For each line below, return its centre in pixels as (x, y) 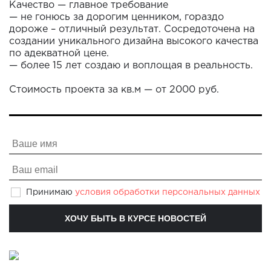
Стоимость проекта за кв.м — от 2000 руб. (116, 90)
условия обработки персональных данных (168, 192)
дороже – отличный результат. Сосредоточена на (132, 29)
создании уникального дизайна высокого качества (134, 41)
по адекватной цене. (59, 54)
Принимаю (51, 192)
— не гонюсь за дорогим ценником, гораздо (116, 17)
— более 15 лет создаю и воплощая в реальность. (131, 66)
